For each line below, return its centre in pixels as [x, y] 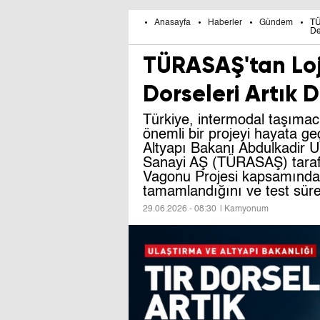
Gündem [276, 23]
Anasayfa [172, 23]
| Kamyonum [245, 210]
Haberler [225, 23]
